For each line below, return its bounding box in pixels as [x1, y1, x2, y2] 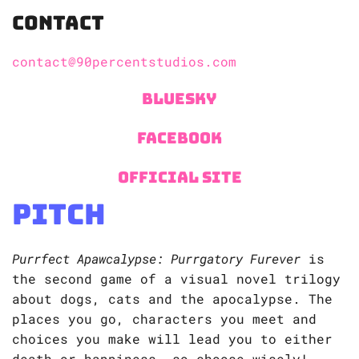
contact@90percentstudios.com [12, 53, 236, 71]
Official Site [117, 167, 242, 188]
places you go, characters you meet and [12, 310, 317, 328]
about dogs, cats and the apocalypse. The [12, 290, 333, 308]
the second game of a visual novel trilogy [12, 270, 341, 288]
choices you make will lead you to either [12, 330, 333, 348]
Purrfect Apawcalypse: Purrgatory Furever [12, 250, 301, 268]
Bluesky [142, 88, 217, 110]
